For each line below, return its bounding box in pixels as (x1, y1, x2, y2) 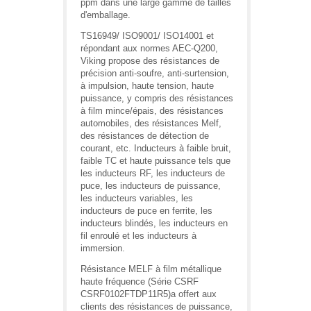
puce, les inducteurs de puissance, (81, 180, 221, 191)
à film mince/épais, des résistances (81, 106, 224, 116)
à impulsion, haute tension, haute (81, 81, 214, 91)
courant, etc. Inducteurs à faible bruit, (81, 143, 231, 153)
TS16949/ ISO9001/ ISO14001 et (81, 31, 214, 41)
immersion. (81, 243, 125, 253)
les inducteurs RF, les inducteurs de (81, 168, 225, 178)
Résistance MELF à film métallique (81, 264, 221, 274)
